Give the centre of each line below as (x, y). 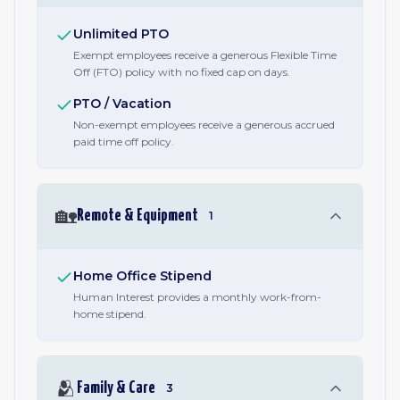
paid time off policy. (124, 142)
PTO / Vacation (122, 104)
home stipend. (110, 314)
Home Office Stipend (142, 276)
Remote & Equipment (137, 216)
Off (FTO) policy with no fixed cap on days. (182, 72)
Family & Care (116, 388)
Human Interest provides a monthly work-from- (197, 297)
